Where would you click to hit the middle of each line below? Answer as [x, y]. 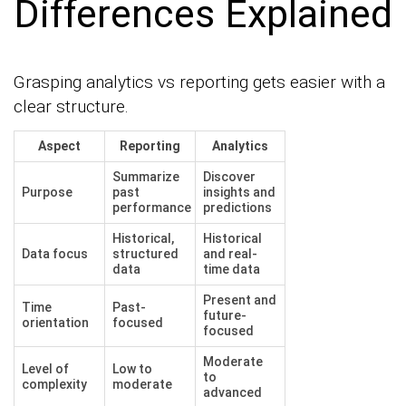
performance [152, 208]
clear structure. [71, 107]
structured [145, 254]
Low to [132, 369]
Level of [45, 369]
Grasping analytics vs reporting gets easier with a [199, 82]
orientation [55, 323]
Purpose [47, 193]
